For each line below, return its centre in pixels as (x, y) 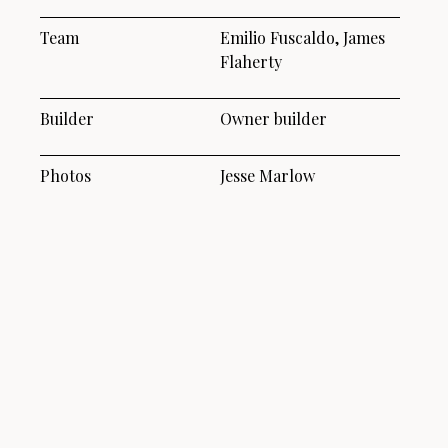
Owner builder (273, 118)
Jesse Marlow (267, 175)
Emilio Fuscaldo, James (302, 37)
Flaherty (251, 61)
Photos (65, 175)
